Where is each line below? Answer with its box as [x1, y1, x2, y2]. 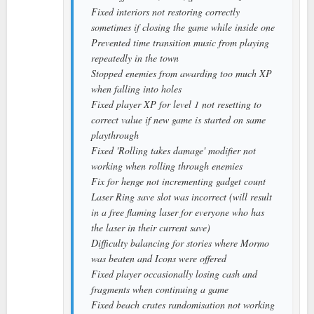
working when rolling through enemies [91, 158, 243, 172]
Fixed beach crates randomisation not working [91, 297, 275, 311]
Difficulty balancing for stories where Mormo [91, 235, 269, 250]
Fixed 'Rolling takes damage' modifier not [91, 143, 256, 157]
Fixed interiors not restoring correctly [91, 4, 240, 18]
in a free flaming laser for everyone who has [91, 205, 264, 219]
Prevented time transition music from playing [91, 35, 269, 49]
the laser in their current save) [91, 220, 210, 234]
